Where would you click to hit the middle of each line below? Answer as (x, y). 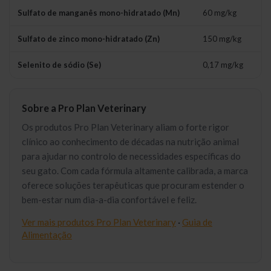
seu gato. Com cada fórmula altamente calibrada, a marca (135, 171)
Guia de (197, 222)
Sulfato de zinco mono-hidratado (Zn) (89, 39)
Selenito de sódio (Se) (59, 65)
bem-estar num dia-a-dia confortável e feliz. (109, 200)
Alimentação (47, 235)
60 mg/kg (220, 13)
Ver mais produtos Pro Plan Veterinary (99, 222)
